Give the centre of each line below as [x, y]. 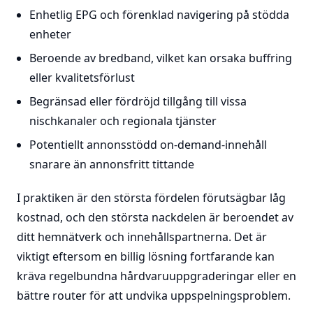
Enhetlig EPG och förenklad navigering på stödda [159, 15]
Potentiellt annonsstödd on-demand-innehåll [148, 145]
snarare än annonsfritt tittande [111, 164]
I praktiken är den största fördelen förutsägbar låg [151, 198]
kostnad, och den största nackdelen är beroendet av [155, 217]
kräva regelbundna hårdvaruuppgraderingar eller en [156, 276]
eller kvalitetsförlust [82, 78]
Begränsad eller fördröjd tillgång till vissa [138, 101]
